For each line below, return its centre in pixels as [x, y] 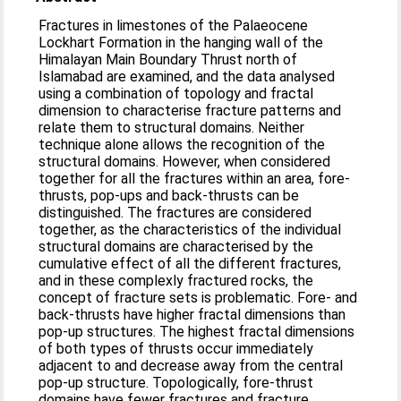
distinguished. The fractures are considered [175, 213]
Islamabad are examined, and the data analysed [187, 77]
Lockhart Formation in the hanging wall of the [181, 43]
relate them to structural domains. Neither [172, 128]
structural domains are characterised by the [176, 247]
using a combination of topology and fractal [176, 94]
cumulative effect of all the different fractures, [190, 264]
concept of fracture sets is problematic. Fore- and [198, 298]
